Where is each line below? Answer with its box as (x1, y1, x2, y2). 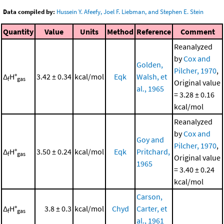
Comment (180, 26, 215, 36)
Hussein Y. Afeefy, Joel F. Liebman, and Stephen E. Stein (56, 7, 203, 16)
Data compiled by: (3, 7, 55, 16)
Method (107, 26, 133, 36)
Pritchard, (136, 146, 170, 156)
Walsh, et (136, 71, 167, 81)
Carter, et (136, 203, 167, 213)
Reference (136, 26, 171, 36)
